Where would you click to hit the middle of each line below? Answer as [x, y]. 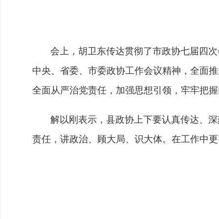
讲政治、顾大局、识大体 [111, 139]
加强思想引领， [148, 90]
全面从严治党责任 [69, 90]
